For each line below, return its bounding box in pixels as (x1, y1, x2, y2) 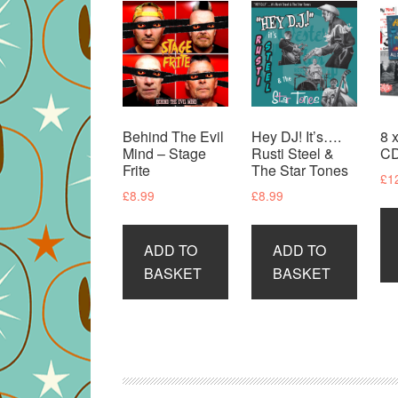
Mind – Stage (123, 142, 206, 163)
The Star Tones (251, 159, 349, 180)
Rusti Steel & (251, 142, 335, 163)
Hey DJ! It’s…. (251, 125, 342, 147)
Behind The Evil (123, 125, 224, 147)
